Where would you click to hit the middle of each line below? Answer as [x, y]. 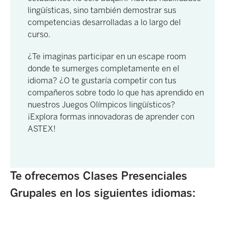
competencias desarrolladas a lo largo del [104, 23]
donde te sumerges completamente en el [103, 69]
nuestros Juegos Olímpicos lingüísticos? [101, 105]
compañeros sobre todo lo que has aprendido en [116, 93]
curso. [39, 35]
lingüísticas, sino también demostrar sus [102, 11]
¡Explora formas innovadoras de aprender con [111, 117]
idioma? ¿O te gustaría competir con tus [102, 81]
